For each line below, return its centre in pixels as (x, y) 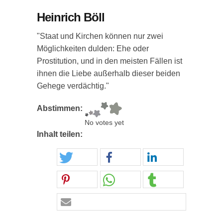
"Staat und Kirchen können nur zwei (100, 36)
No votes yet (104, 123)
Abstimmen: (61, 108)
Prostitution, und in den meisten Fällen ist (110, 61)
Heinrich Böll (71, 17)
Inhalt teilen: (61, 134)
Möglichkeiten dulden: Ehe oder (93, 49)
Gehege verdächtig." (73, 86)
